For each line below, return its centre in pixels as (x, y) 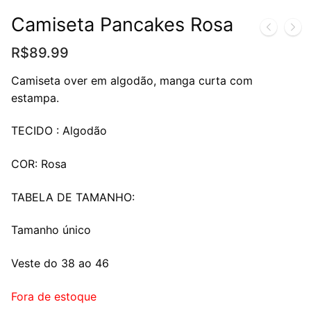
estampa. (35, 98)
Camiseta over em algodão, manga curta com (132, 80)
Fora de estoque (54, 296)
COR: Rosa (39, 164)
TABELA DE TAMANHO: (73, 197)
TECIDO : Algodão (59, 131)
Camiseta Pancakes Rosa (122, 24)
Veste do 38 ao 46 (60, 263)
